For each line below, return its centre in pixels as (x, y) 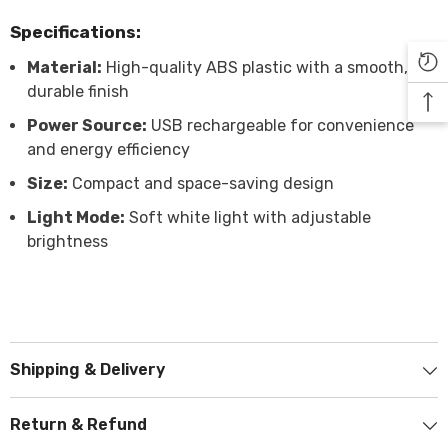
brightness (67, 241)
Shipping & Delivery (87, 369)
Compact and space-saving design (201, 183)
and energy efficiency (108, 149)
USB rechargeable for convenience (280, 125)
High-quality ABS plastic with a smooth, (255, 67)
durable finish (78, 91)
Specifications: (75, 32)
